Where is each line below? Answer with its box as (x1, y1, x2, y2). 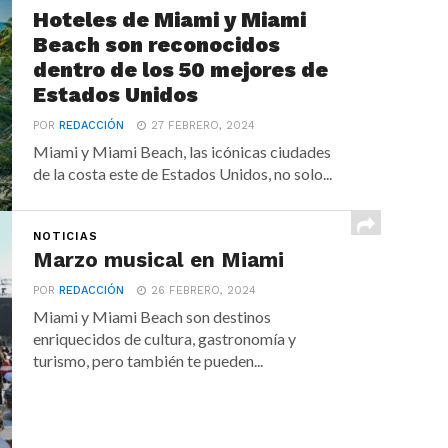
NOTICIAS (33, 230, 98, 243)
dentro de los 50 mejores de (33, 58, 329, 82)
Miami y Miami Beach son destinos (33, 307, 272, 326)
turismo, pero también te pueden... (33, 351, 264, 370)
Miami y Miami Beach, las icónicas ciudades (33, 142, 332, 161)
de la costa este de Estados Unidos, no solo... (33, 164, 333, 183)
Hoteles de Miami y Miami (33, 8, 307, 32)
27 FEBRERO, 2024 (151, 119, 256, 132)
